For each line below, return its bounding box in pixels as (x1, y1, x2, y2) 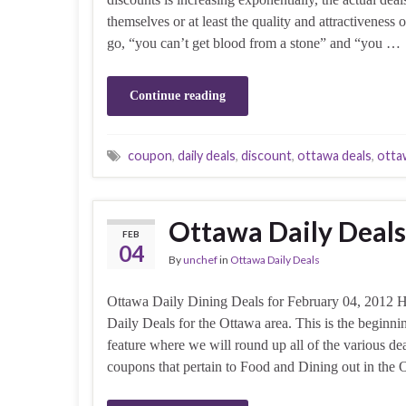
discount (241, 147, 292, 163)
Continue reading (130, 88, 226, 102)
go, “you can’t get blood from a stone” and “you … (107, 34, 401, 51)
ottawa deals (297, 147, 372, 163)
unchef (183, 252, 217, 266)
